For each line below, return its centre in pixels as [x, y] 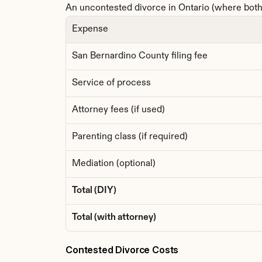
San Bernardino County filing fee [140, 56]
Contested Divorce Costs [122, 250]
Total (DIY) [94, 191]
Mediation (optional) [114, 164]
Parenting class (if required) [130, 137]
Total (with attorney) [114, 218]
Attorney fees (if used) [118, 110]
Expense [90, 29]
